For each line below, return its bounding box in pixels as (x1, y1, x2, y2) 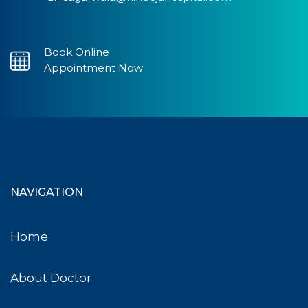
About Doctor (10, 270, 91, 285)
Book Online (44, 45, 109, 58)
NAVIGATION (10, 185, 83, 199)
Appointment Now (44, 60, 143, 74)
